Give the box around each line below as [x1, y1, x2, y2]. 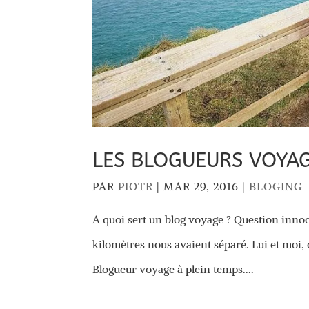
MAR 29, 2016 [163, 179, 239, 193]
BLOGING [249, 179, 303, 193]
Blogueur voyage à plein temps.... [92, 261, 255, 276]
